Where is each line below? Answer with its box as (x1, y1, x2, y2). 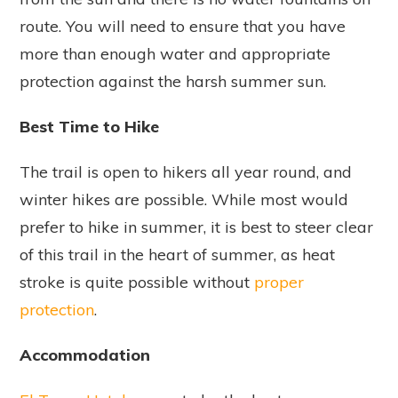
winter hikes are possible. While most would (20, 188, 348, 210)
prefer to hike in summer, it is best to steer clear (20, 216, 373, 237)
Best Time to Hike (20, 115, 159, 137)
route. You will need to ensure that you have (20, 15, 346, 36)
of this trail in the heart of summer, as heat (20, 243, 335, 265)
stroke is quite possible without (20, 271, 254, 292)
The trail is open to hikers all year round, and (20, 161, 352, 182)
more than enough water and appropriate (20, 43, 330, 64)
